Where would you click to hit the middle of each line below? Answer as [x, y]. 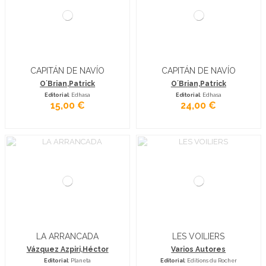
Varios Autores [199, 249]
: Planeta [80, 260]
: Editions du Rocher [210, 260]
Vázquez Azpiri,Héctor [67, 249]
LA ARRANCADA [68, 236]
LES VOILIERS [199, 236]
